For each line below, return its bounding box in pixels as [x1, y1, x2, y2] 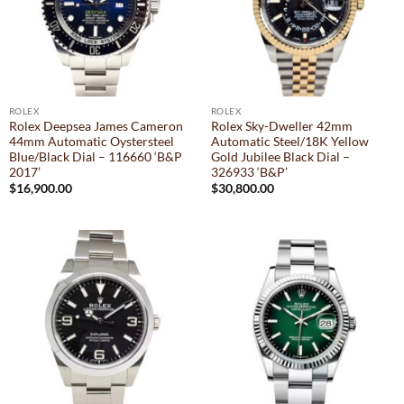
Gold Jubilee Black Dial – [210, 149, 350, 164]
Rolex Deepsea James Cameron [8, 118, 183, 133]
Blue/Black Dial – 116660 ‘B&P [8, 149, 182, 164]
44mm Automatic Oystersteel [8, 133, 174, 149]
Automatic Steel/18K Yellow [210, 133, 369, 149]
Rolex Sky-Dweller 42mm [210, 118, 353, 133]
